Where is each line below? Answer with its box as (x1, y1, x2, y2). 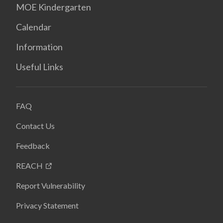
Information (16, 41, 63, 52)
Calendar (16, 21, 51, 32)
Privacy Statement (16, 200, 79, 210)
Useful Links (16, 61, 63, 72)
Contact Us (16, 120, 55, 130)
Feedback (16, 140, 50, 150)
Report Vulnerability (16, 180, 85, 190)
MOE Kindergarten (16, 1, 91, 12)
